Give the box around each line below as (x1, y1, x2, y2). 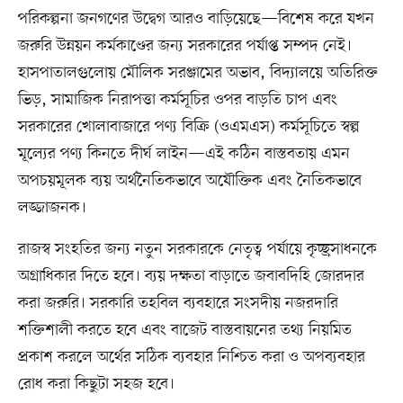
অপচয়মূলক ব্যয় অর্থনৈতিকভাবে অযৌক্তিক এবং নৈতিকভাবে (17, 170, 362, 193)
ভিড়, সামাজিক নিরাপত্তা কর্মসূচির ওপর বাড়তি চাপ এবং (17, 89, 337, 112)
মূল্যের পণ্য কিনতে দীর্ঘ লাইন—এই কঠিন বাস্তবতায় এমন (17, 143, 350, 166)
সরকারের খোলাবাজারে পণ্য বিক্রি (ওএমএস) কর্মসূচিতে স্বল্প (17, 116, 360, 139)
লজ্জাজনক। (17, 197, 86, 219)
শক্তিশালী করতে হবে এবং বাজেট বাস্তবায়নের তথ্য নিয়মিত (17, 319, 352, 342)
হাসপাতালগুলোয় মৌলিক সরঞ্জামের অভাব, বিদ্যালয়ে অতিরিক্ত (17, 62, 378, 85)
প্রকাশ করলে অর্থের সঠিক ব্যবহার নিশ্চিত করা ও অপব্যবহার (17, 346, 365, 369)
